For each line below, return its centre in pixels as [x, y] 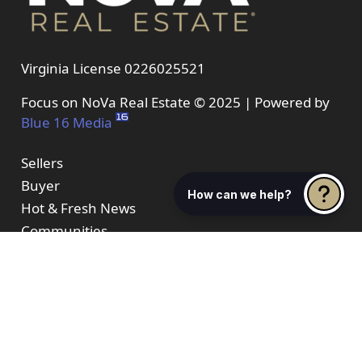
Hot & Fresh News [78, 208]
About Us [50, 253]
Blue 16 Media [66, 123]
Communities [64, 230]
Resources [54, 298]
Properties [54, 276]
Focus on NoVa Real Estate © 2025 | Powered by [175, 103]
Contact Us [55, 321]
